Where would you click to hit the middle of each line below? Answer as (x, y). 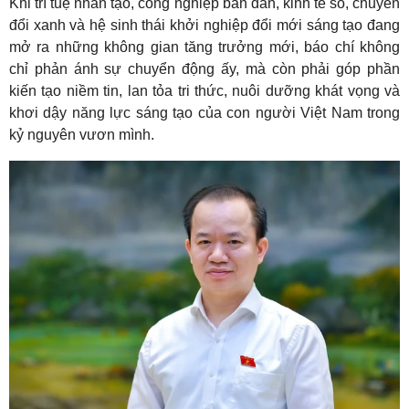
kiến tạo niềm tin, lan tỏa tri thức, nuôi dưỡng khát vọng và (204, 91)
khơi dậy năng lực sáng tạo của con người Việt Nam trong (204, 113)
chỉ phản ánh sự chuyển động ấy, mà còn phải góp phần (204, 69)
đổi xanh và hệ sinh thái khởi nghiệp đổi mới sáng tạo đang (204, 25)
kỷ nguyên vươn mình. (82, 135)
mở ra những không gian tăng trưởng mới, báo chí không (204, 47)
